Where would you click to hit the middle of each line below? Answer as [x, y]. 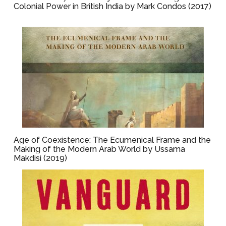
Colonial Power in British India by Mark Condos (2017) [113, 6]
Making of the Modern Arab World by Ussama [100, 149]
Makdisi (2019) [41, 158]
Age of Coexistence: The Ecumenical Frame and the [112, 140]
